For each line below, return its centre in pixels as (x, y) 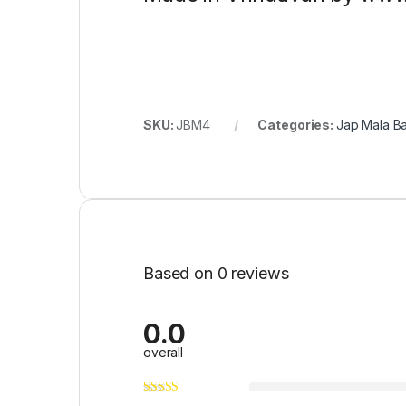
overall (164, 353)
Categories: (297, 124)
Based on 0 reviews (216, 273)
